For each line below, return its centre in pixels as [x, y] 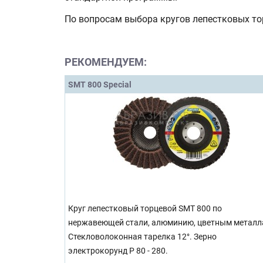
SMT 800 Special [100, 84]
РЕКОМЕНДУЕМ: [106, 62]
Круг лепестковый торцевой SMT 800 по [145, 208]
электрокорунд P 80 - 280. [118, 251]
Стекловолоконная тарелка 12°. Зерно [142, 237]
